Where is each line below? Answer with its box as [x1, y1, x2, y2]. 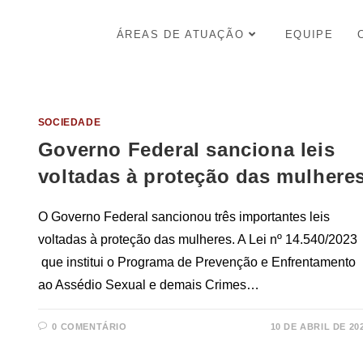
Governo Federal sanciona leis [37, 139, 335, 161]
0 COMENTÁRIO [52, 322, 127, 332]
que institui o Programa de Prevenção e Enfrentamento [37, 255, 356, 270]
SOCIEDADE [37, 117, 101, 129]
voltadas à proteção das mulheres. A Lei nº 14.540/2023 [37, 233, 357, 247]
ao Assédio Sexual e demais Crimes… [37, 278, 259, 293]
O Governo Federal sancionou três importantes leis [37, 210, 330, 224]
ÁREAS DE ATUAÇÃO [116, 28, 245, 41]
